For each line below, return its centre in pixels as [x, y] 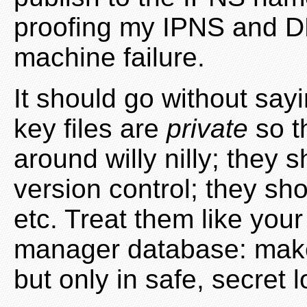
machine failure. [109, 57]
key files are [90, 128]
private [207, 128]
